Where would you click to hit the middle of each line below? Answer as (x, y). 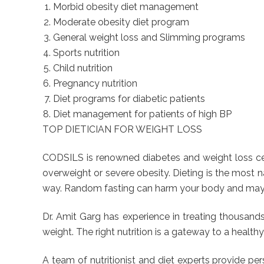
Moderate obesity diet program (121, 22)
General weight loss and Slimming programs (149, 38)
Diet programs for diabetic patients (129, 99)
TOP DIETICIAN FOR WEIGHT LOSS (122, 130)
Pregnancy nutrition (95, 84)
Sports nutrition (86, 53)
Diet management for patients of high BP (142, 114)
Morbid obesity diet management (126, 7)
